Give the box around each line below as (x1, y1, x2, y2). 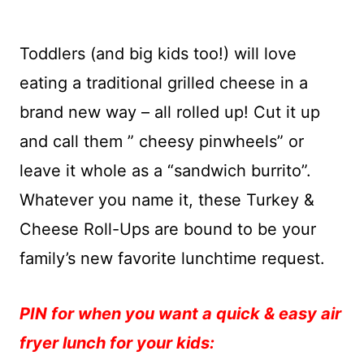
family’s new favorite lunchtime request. (19, 249, 325, 268)
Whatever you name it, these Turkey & (19, 190, 314, 210)
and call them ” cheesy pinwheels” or (19, 132, 304, 151)
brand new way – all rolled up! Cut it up (19, 102, 320, 122)
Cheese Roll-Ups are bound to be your (19, 219, 316, 239)
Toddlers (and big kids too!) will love (19, 44, 297, 63)
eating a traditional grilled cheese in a (19, 73, 308, 93)
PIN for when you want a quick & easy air (19, 304, 341, 323)
